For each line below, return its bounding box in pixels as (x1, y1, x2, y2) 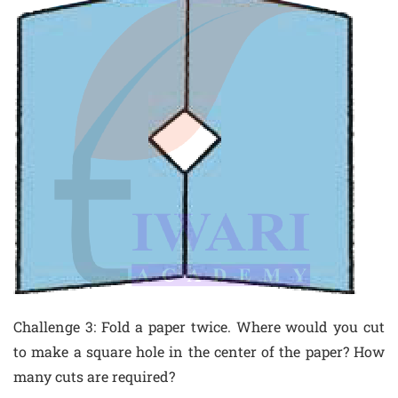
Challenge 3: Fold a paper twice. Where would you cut (13, 316, 385, 336)
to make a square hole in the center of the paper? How (13, 341, 385, 361)
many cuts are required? (13, 366, 175, 386)
